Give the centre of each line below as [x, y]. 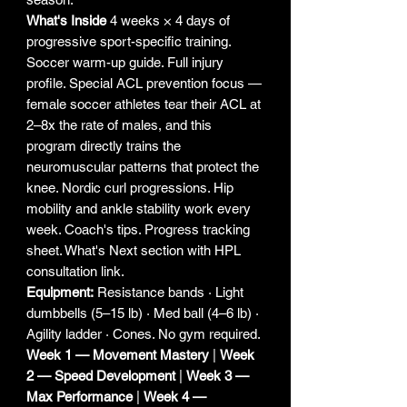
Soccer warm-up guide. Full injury [125, 63]
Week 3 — [218, 376]
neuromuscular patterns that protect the [143, 167]
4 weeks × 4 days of [168, 21]
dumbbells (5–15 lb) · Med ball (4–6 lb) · [143, 313]
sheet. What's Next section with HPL [134, 251]
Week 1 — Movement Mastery [118, 355]
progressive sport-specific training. [129, 42]
